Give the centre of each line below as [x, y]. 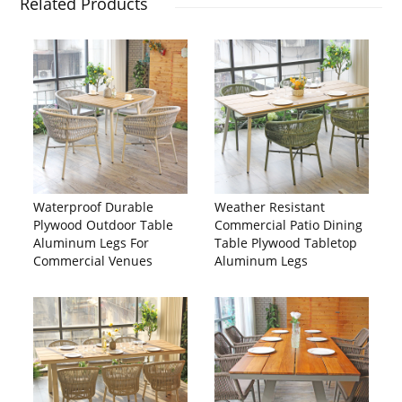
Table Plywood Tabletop [286, 242]
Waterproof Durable [94, 206]
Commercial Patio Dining [288, 224]
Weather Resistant [270, 206]
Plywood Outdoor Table [104, 224]
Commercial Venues [93, 260]
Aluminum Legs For [92, 242]
